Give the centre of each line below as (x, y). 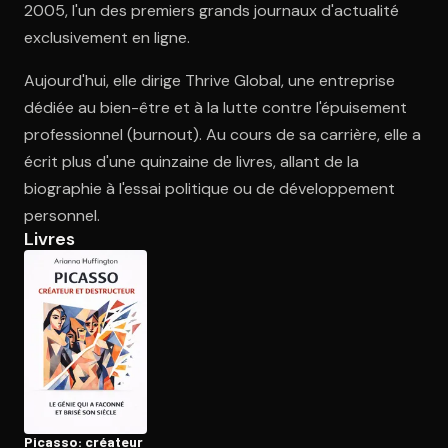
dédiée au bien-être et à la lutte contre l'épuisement (215, 107)
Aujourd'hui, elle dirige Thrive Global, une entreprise (209, 80)
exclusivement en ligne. (107, 37)
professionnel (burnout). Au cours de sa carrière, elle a (222, 134)
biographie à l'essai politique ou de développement (209, 188)
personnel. (62, 215)
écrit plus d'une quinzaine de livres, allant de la (191, 161)
